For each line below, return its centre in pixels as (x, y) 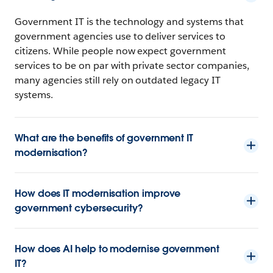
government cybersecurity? (79, 208)
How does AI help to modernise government (117, 249)
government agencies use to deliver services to (120, 36)
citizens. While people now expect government (121, 51)
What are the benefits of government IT (104, 138)
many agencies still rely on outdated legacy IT (118, 80)
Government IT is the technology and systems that (129, 21)
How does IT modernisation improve (98, 193)
